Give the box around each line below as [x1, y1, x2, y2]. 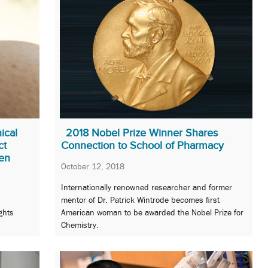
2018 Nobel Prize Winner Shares [66, 126, 218, 139]
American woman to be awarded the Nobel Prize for [61, 208, 243, 218]
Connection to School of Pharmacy [61, 139, 224, 151]
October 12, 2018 [61, 161, 124, 171]
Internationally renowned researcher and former [61, 182, 232, 193]
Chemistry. [61, 220, 99, 230]
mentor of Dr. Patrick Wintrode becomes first [61, 195, 220, 205]
